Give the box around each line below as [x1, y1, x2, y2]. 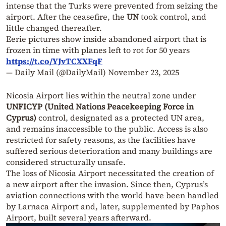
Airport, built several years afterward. [6, 212, 151, 223]
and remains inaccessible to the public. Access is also [6, 123, 208, 135]
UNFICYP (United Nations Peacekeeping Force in [6, 101, 194, 112]
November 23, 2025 [108, 67, 179, 78]
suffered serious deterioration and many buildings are [6, 145, 212, 157]
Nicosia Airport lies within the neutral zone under [6, 90, 196, 101]
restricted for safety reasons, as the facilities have [6, 134, 196, 146]
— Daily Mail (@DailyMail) [6, 67, 108, 78]
